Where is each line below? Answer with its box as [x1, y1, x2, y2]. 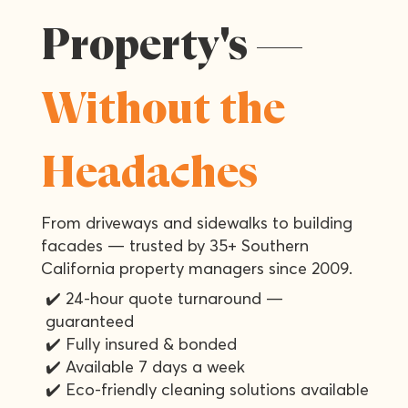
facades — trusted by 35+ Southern [41, 235, 310, 257]
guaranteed [45, 311, 134, 332]
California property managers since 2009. [41, 258, 353, 280]
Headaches [41, 151, 259, 198]
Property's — [41, 24, 303, 70]
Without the [41, 87, 286, 134]
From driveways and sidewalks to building [41, 212, 353, 234]
